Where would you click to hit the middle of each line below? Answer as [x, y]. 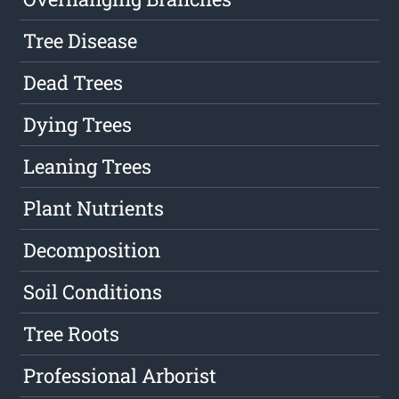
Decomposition [92, 250]
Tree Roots [72, 334]
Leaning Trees [88, 167]
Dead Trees [73, 83]
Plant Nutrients [94, 208]
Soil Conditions [93, 292]
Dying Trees [78, 125]
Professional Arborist [120, 376]
